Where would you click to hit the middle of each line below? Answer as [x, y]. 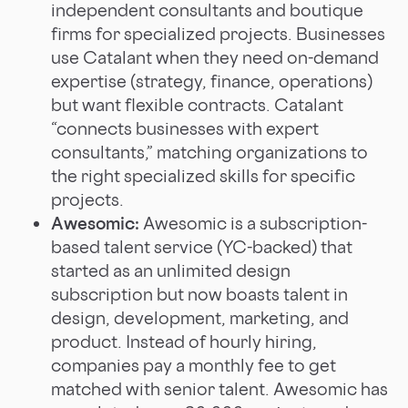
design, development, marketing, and [200, 317]
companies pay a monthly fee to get [194, 365]
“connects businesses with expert [185, 128]
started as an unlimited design [171, 270]
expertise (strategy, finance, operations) [212, 81]
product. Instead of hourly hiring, [184, 341]
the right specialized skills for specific [203, 175]
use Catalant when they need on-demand [215, 57]
